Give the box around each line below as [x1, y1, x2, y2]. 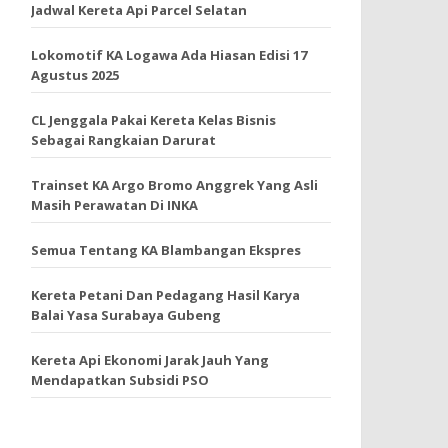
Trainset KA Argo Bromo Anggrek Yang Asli [31, 176, 318, 194]
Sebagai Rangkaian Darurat [31, 131, 216, 149]
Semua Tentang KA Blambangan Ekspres [31, 241, 301, 259]
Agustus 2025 [31, 66, 119, 84]
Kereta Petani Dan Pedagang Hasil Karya [31, 286, 300, 304]
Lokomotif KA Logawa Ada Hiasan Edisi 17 [31, 46, 307, 64]
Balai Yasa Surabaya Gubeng [31, 306, 221, 324]
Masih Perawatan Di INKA [31, 196, 198, 214]
